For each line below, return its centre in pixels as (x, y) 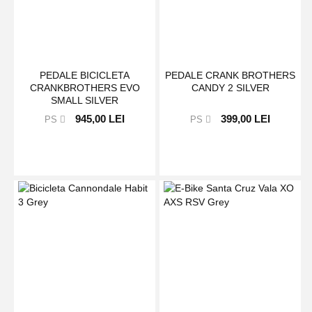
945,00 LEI (100, 119)
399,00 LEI (246, 119)
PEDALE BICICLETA (85, 76)
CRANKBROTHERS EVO (85, 88)
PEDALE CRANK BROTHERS (231, 76)
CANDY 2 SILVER (230, 88)
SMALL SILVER (85, 101)
